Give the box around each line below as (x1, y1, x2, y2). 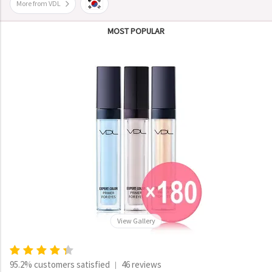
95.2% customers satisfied (10, 259, 110, 270)
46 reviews (121, 259, 161, 270)
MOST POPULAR (107, 25, 165, 36)
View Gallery (117, 216, 155, 225)
